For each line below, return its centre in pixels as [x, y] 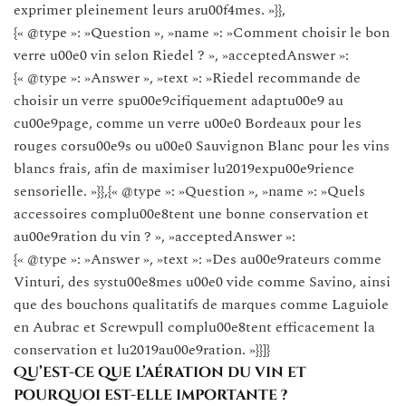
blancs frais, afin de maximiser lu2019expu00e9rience [184, 168]
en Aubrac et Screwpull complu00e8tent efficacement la [194, 327]
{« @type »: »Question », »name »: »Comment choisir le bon [202, 32]
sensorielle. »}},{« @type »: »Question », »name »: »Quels [189, 191]
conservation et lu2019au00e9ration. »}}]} [142, 349]
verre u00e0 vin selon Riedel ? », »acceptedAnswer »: [181, 55]
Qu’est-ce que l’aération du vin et [160, 372]
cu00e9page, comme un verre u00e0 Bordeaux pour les [188, 123]
